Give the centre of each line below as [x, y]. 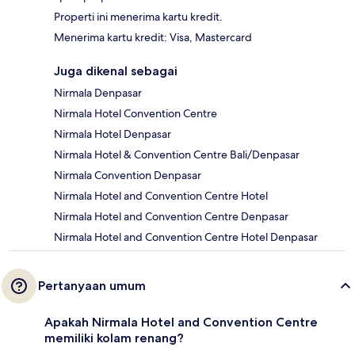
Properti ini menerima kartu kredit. [138, 17]
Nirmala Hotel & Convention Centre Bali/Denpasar [177, 155]
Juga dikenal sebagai [116, 71]
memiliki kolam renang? [114, 338]
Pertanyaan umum [92, 286]
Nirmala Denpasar [98, 93]
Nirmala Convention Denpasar [128, 176]
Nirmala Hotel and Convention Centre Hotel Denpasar [186, 237]
